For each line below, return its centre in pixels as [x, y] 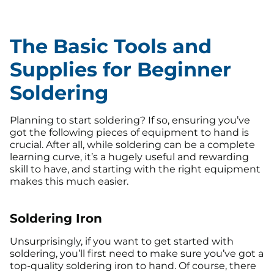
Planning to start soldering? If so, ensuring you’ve [130, 120]
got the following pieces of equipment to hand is [129, 133]
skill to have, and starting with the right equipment [135, 169]
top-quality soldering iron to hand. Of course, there [133, 265]
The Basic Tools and [111, 46]
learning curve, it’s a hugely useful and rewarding [129, 157]
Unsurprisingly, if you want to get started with [122, 241]
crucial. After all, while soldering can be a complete [132, 145]
